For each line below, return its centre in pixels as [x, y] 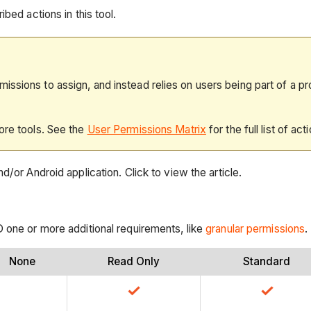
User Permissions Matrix [146, 129]
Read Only [133, 262]
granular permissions [255, 228]
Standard [267, 262]
